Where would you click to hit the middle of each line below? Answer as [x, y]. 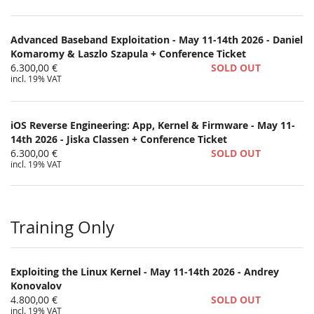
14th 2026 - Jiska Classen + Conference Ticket [119, 139]
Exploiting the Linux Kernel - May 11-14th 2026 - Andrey [145, 272]
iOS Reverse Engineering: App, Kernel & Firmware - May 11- [153, 125]
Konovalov [36, 286]
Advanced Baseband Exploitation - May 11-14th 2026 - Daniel [157, 40]
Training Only [62, 227]
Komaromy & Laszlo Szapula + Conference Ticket [128, 54]
